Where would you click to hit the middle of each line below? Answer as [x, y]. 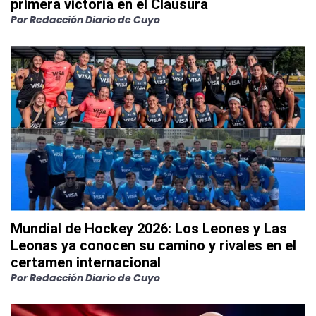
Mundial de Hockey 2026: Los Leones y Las [149, 229]
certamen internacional [86, 263]
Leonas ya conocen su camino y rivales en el [153, 246]
